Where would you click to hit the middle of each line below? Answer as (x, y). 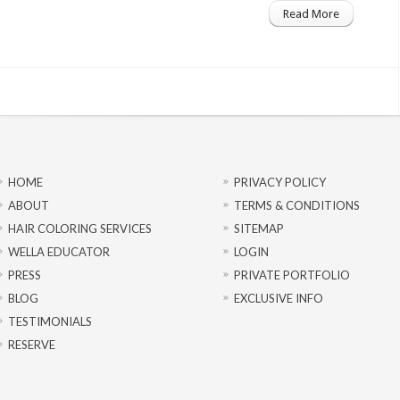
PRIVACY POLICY (280, 182)
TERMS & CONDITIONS (297, 205)
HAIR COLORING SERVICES (80, 229)
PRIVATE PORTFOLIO (292, 275)
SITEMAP (259, 229)
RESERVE (32, 345)
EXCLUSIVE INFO (279, 298)
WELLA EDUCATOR (59, 252)
